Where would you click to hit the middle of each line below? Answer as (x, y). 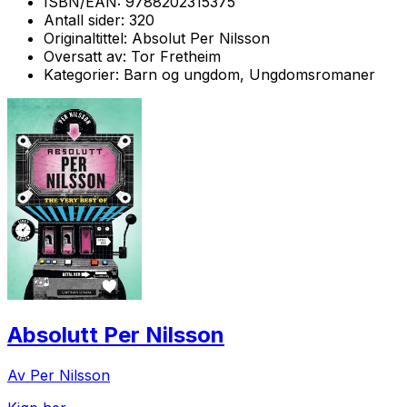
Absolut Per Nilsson (201, 38)
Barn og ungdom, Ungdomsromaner (249, 74)
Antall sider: (86, 20)
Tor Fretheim (176, 56)
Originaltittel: (88, 38)
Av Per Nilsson (59, 375)
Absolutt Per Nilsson (116, 334)
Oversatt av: (87, 56)
